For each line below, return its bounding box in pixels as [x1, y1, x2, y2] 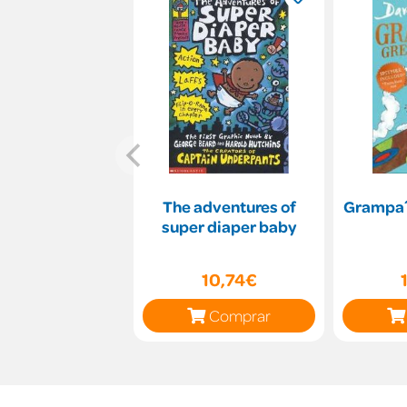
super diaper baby [162, 215, 296, 236]
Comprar [209, 304, 271, 325]
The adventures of [162, 195, 296, 216]
